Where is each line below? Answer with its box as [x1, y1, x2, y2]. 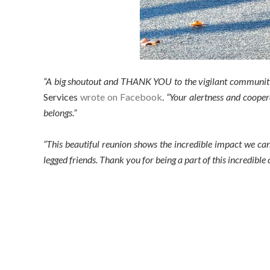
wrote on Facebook [80, 91, 162, 102]
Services [43, 91, 80, 102]
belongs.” [43, 107, 77, 118]
